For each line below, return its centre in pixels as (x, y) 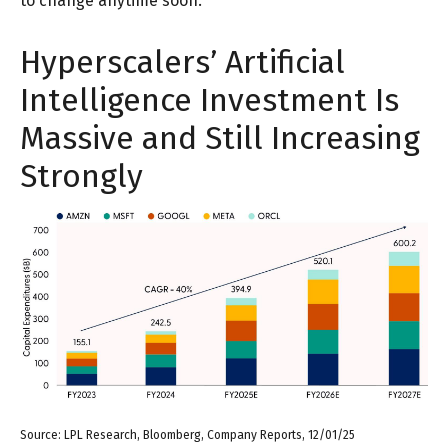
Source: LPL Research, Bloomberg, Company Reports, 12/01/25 (187, 434)
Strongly (81, 176)
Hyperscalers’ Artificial (182, 62)
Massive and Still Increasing (220, 138)
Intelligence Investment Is (209, 100)
